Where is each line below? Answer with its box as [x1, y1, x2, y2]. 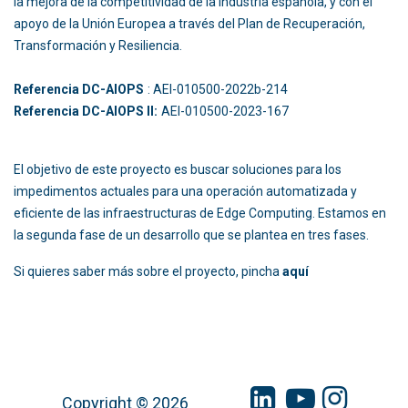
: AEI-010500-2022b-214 [148, 81, 351, 97]
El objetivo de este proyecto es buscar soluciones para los [14, 161, 342, 177]
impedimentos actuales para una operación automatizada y [14, 183, 357, 199]
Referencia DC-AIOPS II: [14, 103, 158, 118]
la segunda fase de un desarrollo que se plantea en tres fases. [14, 227, 369, 242]
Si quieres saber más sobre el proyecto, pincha [14, 263, 282, 279]
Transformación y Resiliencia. [14, 37, 182, 53]
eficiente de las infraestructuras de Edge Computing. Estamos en [14, 205, 386, 220]
